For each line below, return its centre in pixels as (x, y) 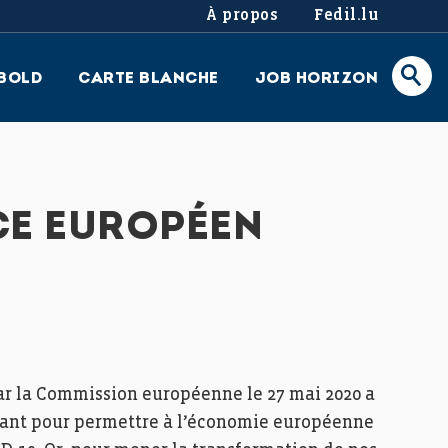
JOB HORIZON (316, 79)
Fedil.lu (346, 16)
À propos (242, 16)
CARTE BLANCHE (148, 79)
